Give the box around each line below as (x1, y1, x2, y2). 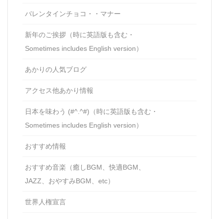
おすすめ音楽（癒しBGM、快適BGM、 (25, 163, 145, 171)
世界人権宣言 (25, 197, 66, 206)
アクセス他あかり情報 (25, 86, 93, 94)
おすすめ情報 (25, 142, 66, 150)
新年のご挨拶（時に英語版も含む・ (25, 30, 134, 39)
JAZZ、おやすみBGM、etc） (25, 176, 114, 185)
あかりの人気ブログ (25, 65, 87, 73)
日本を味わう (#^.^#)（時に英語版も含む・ (25, 107, 158, 115)
